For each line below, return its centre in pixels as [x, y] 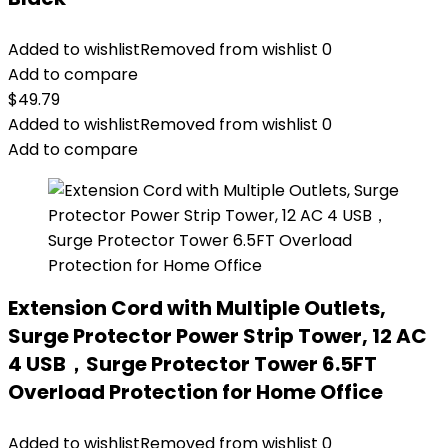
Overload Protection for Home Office [195, 392]
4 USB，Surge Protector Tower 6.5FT [192, 364]
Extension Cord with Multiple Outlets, [197, 308]
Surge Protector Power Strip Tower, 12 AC [217, 336]
